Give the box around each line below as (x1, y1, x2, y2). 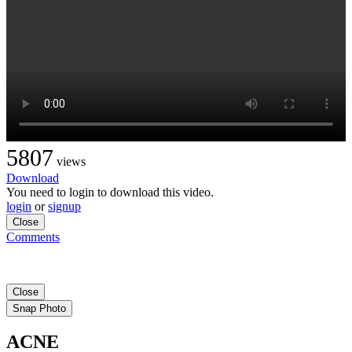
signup (48, 199, 81, 213)
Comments (6, 229, 60, 244)
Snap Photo (13, 302, 66, 314)
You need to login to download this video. (6, 185, 214, 199)
